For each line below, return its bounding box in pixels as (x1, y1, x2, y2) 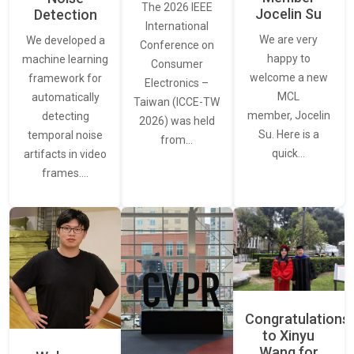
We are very (259, 32, 318, 46)
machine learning (22, 53, 109, 66)
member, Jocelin (247, 108, 330, 122)
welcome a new (249, 70, 328, 84)
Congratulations (244, 311, 349, 328)
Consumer (150, 58, 203, 71)
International (145, 20, 209, 33)
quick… (272, 146, 306, 160)
